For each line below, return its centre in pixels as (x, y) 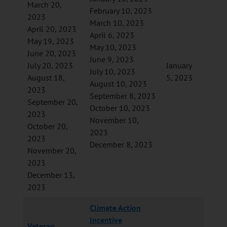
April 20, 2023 (52, 29)
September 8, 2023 (122, 96)
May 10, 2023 (113, 47)
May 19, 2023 (50, 41)
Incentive (106, 220)
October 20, (47, 126)
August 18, (46, 77)
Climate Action (115, 207)
